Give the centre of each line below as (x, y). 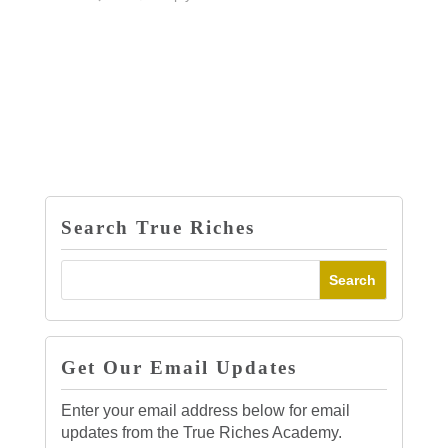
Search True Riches (157, 228)
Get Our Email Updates (178, 368)
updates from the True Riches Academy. (201, 433)
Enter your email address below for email (205, 411)
